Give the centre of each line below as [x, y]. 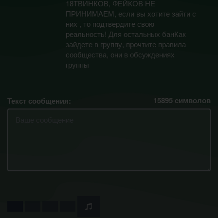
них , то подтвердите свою [110, 24]
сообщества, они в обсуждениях [120, 54]
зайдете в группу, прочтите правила [126, 44]
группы [77, 64]
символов [192, 100]
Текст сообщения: [39, 100]
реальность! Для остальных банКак [126, 34]
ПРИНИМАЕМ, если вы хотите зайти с [131, 13]
